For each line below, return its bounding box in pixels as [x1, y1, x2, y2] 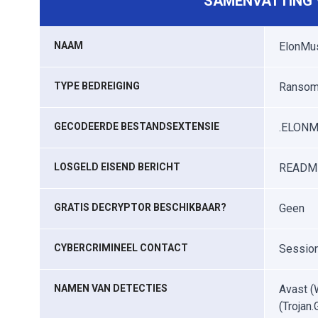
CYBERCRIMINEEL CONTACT [54, 242, 188, 253]
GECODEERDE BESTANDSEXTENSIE [54, 121, 219, 132]
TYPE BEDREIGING [54, 80, 140, 92]
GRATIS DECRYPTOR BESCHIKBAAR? [54, 202, 226, 213]
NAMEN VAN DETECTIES [54, 283, 168, 294]
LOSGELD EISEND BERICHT [54, 161, 180, 172]
